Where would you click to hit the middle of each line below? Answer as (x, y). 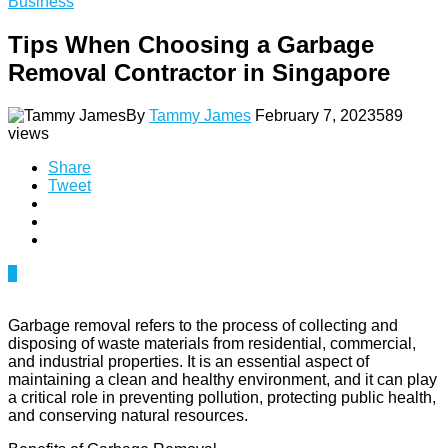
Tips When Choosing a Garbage (191, 44)
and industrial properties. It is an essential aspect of (188, 361)
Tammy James (200, 115)
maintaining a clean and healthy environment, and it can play (222, 379)
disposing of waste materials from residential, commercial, (212, 343)
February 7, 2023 (315, 115)
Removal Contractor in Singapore (199, 72)
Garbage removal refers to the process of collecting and (203, 325)
